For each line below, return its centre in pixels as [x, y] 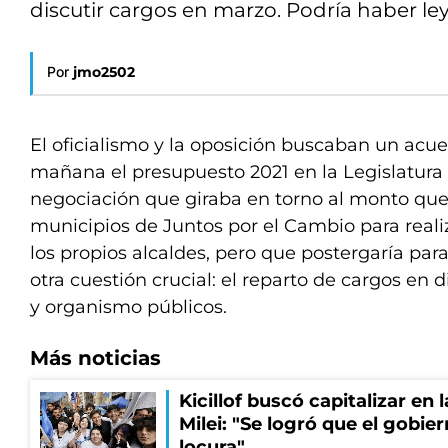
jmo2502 [104, 72]
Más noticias [95, 358]
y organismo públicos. [128, 307]
